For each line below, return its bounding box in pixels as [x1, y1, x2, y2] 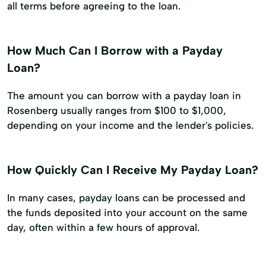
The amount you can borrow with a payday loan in [7, 90, 241, 102]
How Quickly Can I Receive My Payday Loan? [7, 163, 258, 178]
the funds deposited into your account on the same [7, 207, 248, 219]
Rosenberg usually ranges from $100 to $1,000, [7, 104, 226, 117]
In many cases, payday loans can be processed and [7, 192, 245, 204]
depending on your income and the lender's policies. [7, 119, 254, 132]
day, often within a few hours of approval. [7, 221, 199, 234]
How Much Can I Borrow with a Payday [7, 43, 223, 58]
